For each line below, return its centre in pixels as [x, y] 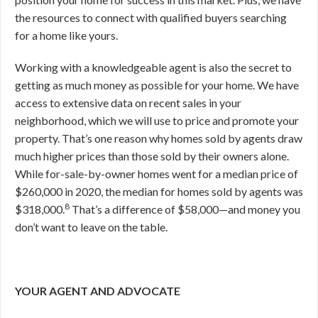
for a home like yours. [66, 35]
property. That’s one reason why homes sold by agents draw [159, 138]
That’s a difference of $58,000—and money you [185, 209]
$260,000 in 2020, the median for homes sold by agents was [159, 191]
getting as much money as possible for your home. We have [157, 85]
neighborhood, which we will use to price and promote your [157, 120]
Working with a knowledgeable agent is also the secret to [153, 67]
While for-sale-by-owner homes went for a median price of [157, 174]
